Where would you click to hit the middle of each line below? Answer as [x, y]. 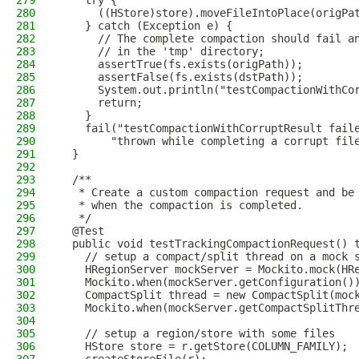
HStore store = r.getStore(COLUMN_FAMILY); [204, 346]
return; [101, 103]
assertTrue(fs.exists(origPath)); [181, 64]
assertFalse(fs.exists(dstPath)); [181, 77]
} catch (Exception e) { [146, 26]
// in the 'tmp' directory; [162, 51]
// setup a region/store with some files [197, 333]
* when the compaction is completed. [181, 205]
